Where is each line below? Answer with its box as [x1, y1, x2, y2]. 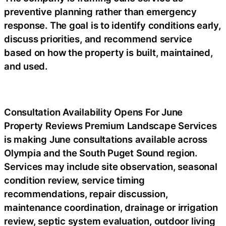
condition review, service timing [4, 175, 145, 186]
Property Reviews [4, 120, 85, 131]
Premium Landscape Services [85, 120, 217, 131]
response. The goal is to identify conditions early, [4, 20, 221, 31]
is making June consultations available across [4, 134, 208, 145]
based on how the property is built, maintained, [4, 47, 213, 58]
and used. [4, 61, 48, 72]
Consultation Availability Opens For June [4, 106, 183, 118]
